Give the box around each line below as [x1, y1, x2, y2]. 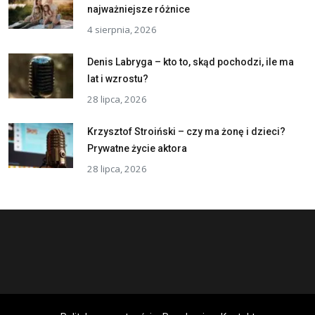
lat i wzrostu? [87, 73, 148, 85]
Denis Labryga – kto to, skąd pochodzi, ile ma [87, 56, 294, 68]
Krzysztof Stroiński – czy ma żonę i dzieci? [87, 126, 285, 138]
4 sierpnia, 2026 [87, 23, 157, 37]
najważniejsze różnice [87, 4, 190, 15]
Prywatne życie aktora [87, 143, 187, 155]
